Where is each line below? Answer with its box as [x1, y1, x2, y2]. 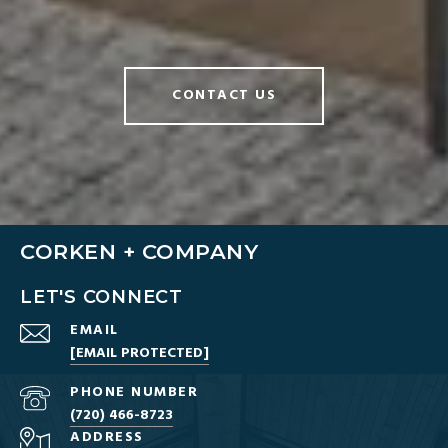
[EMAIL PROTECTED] [70, 342, 209, 365]
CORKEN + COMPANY [20, 239, 258, 264]
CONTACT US [172, 84, 276, 107]
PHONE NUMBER [70, 381, 198, 404]
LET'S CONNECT [20, 286, 183, 308]
